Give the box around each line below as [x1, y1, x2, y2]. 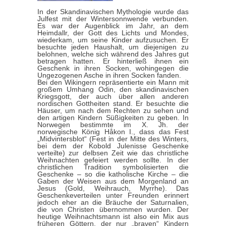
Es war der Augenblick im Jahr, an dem [37, 21, 189, 30]
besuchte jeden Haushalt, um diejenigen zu [37, 42, 189, 51]
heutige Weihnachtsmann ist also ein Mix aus [37, 212, 189, 220]
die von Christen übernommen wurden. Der [37, 205, 189, 213]
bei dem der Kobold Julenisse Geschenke [37, 141, 189, 150]
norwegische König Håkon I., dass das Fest [37, 127, 189, 136]
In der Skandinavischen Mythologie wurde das [37, 7, 189, 16]
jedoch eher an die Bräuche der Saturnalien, [37, 198, 189, 206]
